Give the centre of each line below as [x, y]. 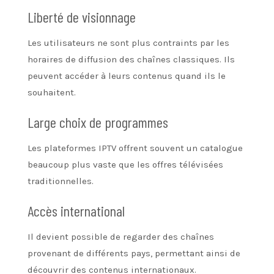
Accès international [76, 210]
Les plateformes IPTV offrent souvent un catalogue [135, 148]
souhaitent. [52, 92]
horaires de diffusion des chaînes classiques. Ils [131, 59]
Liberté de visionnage [82, 17]
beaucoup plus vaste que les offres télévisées [125, 164]
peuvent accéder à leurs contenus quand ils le [127, 76]
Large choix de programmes [98, 122]
